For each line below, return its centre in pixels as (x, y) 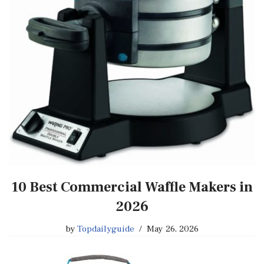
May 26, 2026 (173, 229)
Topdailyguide (106, 229)
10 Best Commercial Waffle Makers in (132, 187)
